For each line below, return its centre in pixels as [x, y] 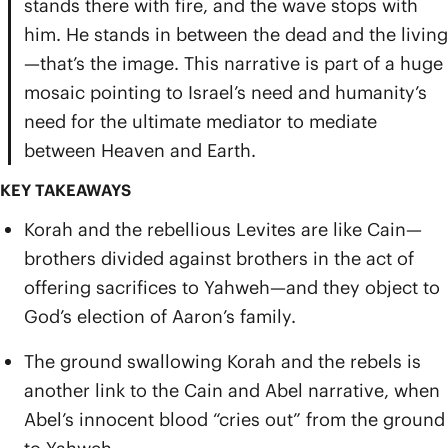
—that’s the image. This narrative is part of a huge [233, 63]
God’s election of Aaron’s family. [160, 316]
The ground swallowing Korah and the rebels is [222, 361]
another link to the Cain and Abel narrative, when [232, 390]
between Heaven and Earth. [140, 150]
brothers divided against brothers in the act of [219, 258]
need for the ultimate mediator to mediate [200, 121]
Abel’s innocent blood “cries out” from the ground [234, 419]
